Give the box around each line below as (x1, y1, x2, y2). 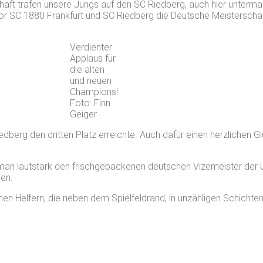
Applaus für (70, 52, 116, 64)
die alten (70, 63, 104, 75)
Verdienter (70, 41, 112, 53)
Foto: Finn (70, 97, 110, 109)
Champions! (70, 86, 118, 97)
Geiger (70, 108, 97, 120)
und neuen (70, 75, 112, 86)
